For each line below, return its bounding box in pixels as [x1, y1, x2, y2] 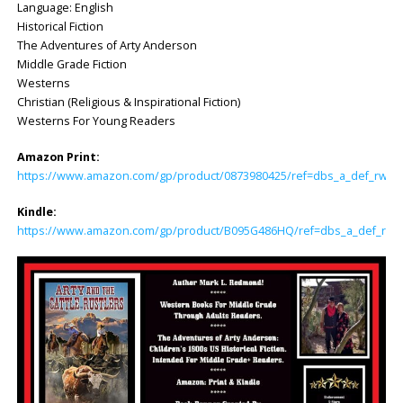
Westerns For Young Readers [16, 112, 175, 129]
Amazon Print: [16, 148, 100, 165]
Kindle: [16, 203, 57, 219]
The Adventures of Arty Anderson [16, 37, 197, 53]
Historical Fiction [16, 18, 103, 34]
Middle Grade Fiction [16, 56, 127, 72]
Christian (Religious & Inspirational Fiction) [16, 94, 240, 110]
